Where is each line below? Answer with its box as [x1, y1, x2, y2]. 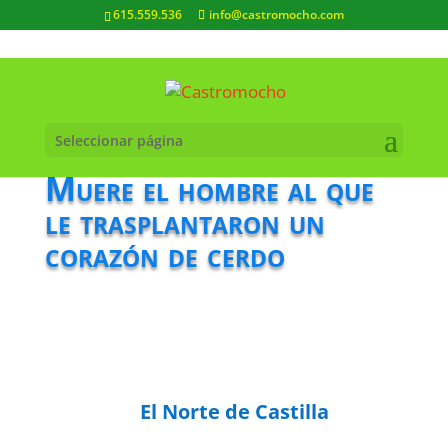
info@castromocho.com [208, 6, 344, 23]
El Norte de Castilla [139, 398, 329, 425]
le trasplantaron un [44, 199, 325, 244]
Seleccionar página [54, 130, 183, 150]
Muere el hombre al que [44, 166, 374, 211]
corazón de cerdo [44, 232, 285, 277]
